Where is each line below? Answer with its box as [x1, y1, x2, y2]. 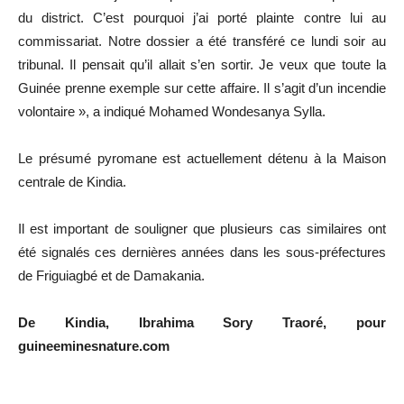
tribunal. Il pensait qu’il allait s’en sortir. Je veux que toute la [18, 56, 386, 72]
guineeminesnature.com [18, 337, 170, 353]
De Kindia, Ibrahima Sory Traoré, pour [18, 314, 386, 330]
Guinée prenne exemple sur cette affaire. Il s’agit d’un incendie [18, 79, 386, 96]
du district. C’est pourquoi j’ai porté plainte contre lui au [18, 9, 386, 25]
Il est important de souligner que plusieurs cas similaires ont [18, 220, 386, 236]
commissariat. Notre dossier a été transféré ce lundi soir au [18, 32, 386, 49]
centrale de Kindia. [18, 173, 126, 189]
